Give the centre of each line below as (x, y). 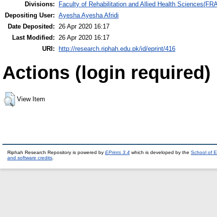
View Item (31, 99)
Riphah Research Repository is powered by (56, 152)
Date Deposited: (31, 27)
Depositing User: (30, 15)
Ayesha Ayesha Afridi (89, 15)
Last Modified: (33, 38)
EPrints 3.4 (117, 152)
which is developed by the (160, 152)
